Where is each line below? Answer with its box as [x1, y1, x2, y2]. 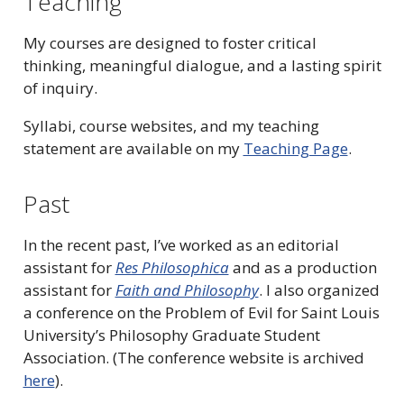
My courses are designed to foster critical [23, 32, 317, 54]
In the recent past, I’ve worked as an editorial [23, 234, 339, 256]
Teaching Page [243, 138, 348, 160]
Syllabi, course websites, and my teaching [23, 115, 319, 137]
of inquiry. [23, 78, 97, 99]
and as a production [228, 257, 377, 279]
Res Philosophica [115, 257, 229, 279]
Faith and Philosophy [115, 280, 259, 301]
